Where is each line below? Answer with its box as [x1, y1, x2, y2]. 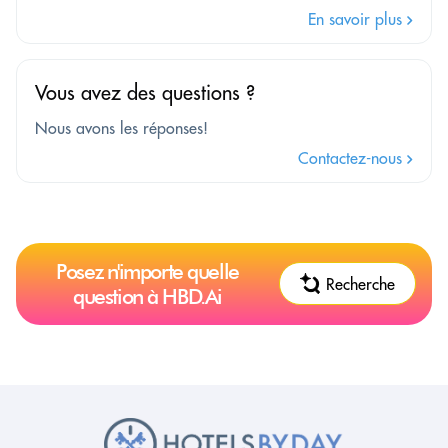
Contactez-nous [298, 147, 407, 168]
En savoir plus [308, 8, 407, 29]
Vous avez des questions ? [35, 79, 255, 105]
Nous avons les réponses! [35, 117, 208, 138]
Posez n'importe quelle [56, 258, 239, 284]
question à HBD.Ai [73, 283, 222, 309]
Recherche [326, 273, 395, 294]
